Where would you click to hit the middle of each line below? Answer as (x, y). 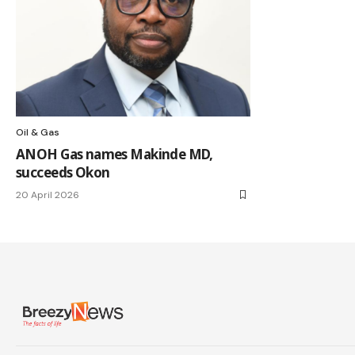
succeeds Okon (63, 173)
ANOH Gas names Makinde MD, (115, 155)
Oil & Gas (38, 133)
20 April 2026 (48, 195)
